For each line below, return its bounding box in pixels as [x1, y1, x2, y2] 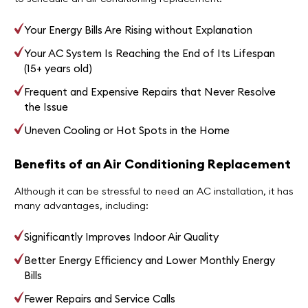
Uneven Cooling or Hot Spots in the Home [24, 123, 230, 137]
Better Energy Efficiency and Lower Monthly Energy [24, 254, 276, 267]
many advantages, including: [14, 199, 148, 212]
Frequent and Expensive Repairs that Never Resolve [24, 85, 276, 98]
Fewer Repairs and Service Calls [24, 292, 176, 306]
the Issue [24, 100, 69, 113]
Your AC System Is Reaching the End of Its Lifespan [24, 46, 276, 60]
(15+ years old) [24, 61, 93, 75]
